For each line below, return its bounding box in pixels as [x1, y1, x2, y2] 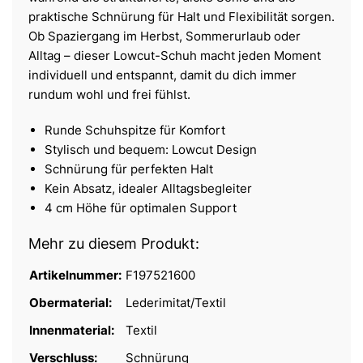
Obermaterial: [29, 295, 114, 311]
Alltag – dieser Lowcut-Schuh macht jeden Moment [28, 48, 321, 64]
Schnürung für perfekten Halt [45, 161, 213, 177]
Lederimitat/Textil [126, 295, 226, 311]
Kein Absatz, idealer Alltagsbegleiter [45, 181, 252, 197]
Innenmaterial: [29, 322, 117, 339]
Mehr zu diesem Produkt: [28, 235, 199, 253]
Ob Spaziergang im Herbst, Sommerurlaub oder [28, 28, 301, 45]
